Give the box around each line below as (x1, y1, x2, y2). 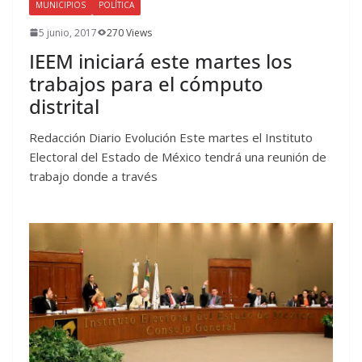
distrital (29, 92, 99, 120)
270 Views (107, 25, 152, 40)
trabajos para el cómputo (29, 69, 263, 97)
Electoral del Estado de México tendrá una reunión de (29, 148, 326, 165)
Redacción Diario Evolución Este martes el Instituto (29, 128, 313, 145)
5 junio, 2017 (39, 25, 97, 40)
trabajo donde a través (29, 167, 158, 184)
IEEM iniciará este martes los (29, 47, 293, 74)
